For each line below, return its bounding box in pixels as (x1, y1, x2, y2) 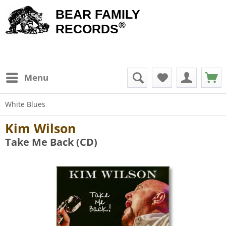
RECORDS (55, 22, 119, 36)
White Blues (5, 99, 45, 109)
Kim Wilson (5, 120, 76, 137)
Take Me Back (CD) (5, 135, 97, 149)
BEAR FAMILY (55, 7, 140, 21)
